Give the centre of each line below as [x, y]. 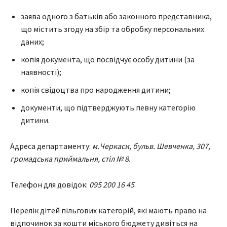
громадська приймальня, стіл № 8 [69, 159]
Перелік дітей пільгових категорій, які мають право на [108, 211]
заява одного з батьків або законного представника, [116, 16]
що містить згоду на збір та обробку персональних [112, 29]
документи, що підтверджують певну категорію [108, 108]
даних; [32, 42]
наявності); [41, 72]
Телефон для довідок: [50, 185]
